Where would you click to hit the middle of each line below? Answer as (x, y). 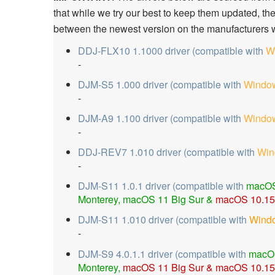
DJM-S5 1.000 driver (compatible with (161, 84)
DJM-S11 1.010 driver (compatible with (164, 220)
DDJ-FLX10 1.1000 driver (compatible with (172, 50)
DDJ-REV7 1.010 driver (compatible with (168, 152)
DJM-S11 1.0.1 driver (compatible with (162, 186)
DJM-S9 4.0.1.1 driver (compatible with (163, 254)
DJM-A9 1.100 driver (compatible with (161, 118)
